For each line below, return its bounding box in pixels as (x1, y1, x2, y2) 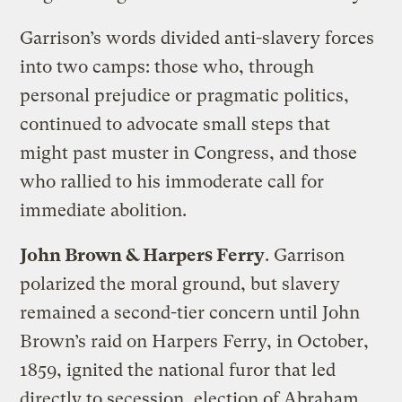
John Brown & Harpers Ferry (20, 244, 266, 266)
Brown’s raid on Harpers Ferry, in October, (20, 330, 370, 352)
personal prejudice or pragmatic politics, (20, 84, 350, 106)
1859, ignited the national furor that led (20, 359, 336, 380)
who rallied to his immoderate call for (20, 170, 325, 192)
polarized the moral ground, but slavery (20, 273, 341, 294)
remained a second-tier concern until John (20, 301, 361, 323)
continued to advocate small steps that (20, 113, 331, 135)
